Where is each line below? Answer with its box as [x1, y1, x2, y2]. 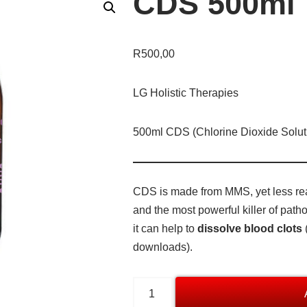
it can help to [133, 223, 197, 234]
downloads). [133, 241, 193, 253]
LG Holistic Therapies [133, 87, 238, 99]
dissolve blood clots [197, 223, 302, 234]
